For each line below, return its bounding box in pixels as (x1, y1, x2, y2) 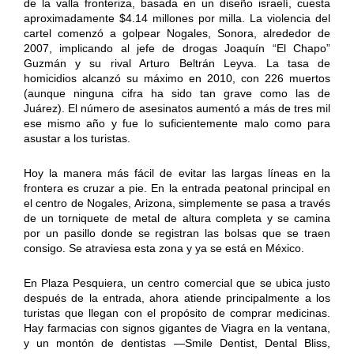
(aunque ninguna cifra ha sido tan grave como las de (23, 86, 331, 100)
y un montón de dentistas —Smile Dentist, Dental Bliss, (23, 336, 331, 349)
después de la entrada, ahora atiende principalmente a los (23, 291, 331, 304)
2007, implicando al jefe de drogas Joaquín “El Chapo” (23, 41, 331, 55)
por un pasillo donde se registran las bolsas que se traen (23, 226, 331, 239)
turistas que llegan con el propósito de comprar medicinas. (23, 306, 331, 319)
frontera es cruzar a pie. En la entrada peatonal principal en (23, 181, 331, 194)
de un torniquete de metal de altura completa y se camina (23, 211, 331, 224)
